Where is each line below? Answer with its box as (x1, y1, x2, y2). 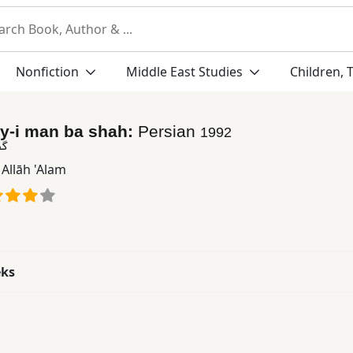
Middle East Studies (125, 63, 243, 80)
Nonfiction (15, 63, 82, 80)
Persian (138, 121, 200, 140)
